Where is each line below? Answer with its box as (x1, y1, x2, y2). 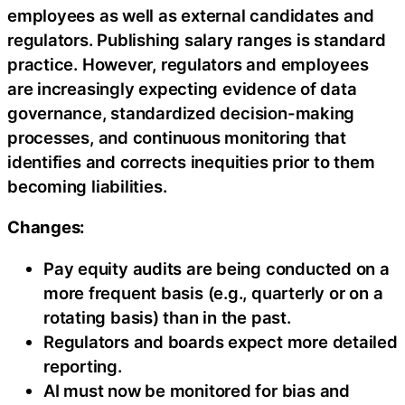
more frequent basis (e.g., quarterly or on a (43, 282, 383, 303)
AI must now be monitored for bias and (43, 380, 350, 400)
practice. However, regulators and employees (7, 53, 369, 74)
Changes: (7, 217, 86, 237)
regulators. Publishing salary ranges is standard (7, 29, 386, 50)
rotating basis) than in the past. (43, 306, 291, 327)
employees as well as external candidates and (7, 5, 374, 25)
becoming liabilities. (7, 175, 167, 196)
